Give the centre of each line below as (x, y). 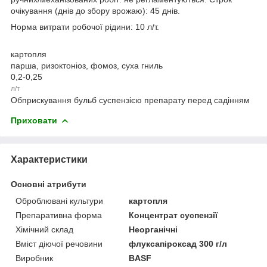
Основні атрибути (49, 184)
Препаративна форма (59, 215)
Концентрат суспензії (173, 215)
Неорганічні (153, 229)
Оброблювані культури (59, 201)
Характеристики (49, 159)
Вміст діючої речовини (59, 243)
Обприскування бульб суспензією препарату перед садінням (130, 100)
